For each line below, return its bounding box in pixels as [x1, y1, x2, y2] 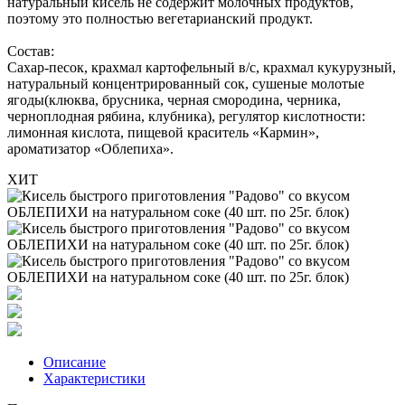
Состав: [7, 42, 54, 59]
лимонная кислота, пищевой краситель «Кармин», [7, 124, 319, 140]
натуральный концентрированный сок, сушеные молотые [7, 75, 364, 91]
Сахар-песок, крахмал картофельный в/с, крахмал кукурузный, [7, 59, 396, 75]
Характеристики [43, 370, 146, 386]
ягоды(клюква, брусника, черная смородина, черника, [7, 91, 341, 108]
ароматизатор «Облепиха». [7, 140, 174, 156]
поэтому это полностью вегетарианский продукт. [7, 10, 313, 26]
